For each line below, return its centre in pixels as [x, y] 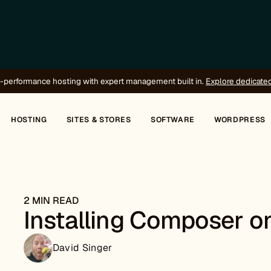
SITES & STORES [99, 120]
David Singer [82, 248]
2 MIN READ [51, 201]
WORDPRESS [240, 120]
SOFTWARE [173, 120]
